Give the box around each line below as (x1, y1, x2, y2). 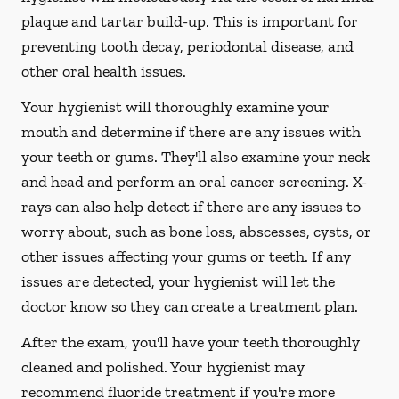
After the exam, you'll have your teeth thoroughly (21, 332, 360, 352)
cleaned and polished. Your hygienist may (21, 357, 305, 377)
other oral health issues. (21, 61, 186, 81)
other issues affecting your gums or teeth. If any (21, 247, 351, 266)
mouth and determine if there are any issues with (21, 122, 361, 142)
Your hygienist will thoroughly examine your (21, 97, 330, 117)
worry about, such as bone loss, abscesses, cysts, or (21, 222, 371, 241)
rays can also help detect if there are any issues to (21, 197, 361, 216)
